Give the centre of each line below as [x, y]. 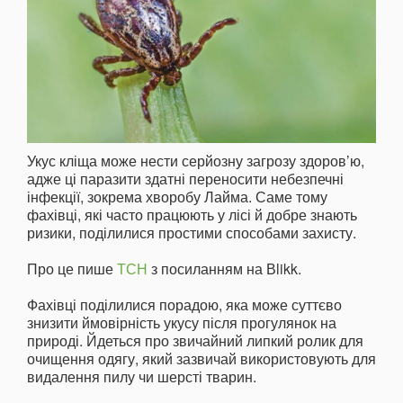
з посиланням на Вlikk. [224, 269]
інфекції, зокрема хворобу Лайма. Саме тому [177, 197]
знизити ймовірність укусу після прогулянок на [182, 323]
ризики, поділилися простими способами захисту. [192, 233]
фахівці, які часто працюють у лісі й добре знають [192, 215]
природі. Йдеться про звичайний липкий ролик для [195, 341]
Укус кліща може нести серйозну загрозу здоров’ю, [196, 161]
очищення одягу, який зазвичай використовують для [201, 359]
